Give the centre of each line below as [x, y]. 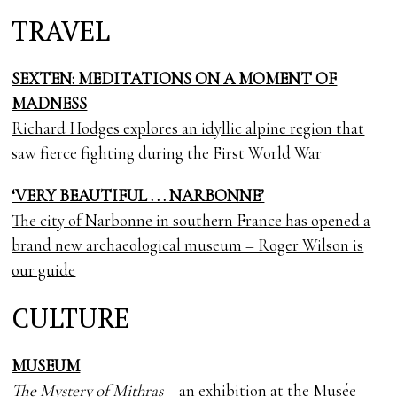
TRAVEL [61, 31]
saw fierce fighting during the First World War [167, 153]
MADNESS [50, 104]
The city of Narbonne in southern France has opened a [191, 221]
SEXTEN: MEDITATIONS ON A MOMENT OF [175, 79]
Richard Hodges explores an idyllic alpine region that [188, 128]
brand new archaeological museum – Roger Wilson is [188, 245]
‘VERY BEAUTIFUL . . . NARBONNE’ [138, 196]
